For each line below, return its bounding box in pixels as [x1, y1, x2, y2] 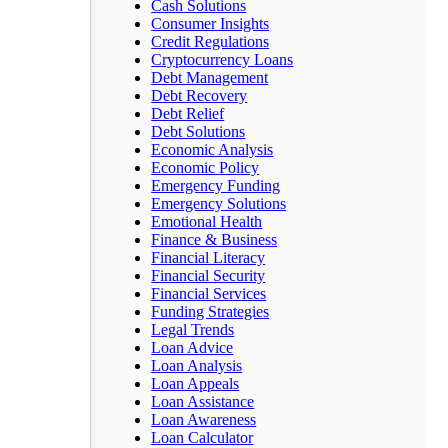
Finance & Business [151, 231, 278, 248]
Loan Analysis [151, 357, 243, 374]
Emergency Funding [151, 177, 281, 194]
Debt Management [151, 69, 269, 86]
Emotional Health [151, 213, 263, 230]
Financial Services [151, 285, 267, 302]
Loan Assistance [151, 393, 255, 410]
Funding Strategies [151, 303, 270, 320]
